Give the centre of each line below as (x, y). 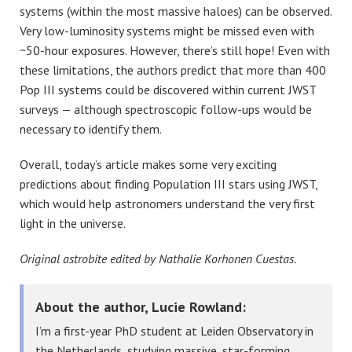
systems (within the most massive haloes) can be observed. (176, 11)
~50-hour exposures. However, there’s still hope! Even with (175, 51)
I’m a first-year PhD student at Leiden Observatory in (174, 330)
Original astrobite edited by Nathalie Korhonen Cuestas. (158, 259)
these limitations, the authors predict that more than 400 (173, 70)
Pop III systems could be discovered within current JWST (168, 90)
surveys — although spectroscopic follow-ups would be (166, 110)
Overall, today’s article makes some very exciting (148, 165)
